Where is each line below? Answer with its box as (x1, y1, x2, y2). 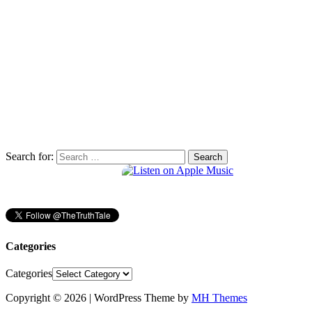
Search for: (6, 150, 54, 163)
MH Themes (192, 291, 247, 304)
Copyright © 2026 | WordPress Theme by (6, 291, 192, 304)
